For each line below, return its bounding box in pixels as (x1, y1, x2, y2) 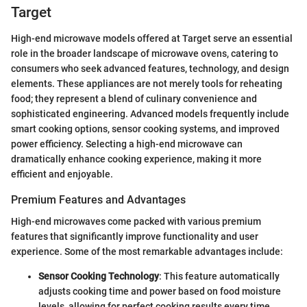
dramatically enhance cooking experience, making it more (11, 153, 262, 165)
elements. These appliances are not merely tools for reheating (11, 78, 282, 90)
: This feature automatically (159, 271, 280, 282)
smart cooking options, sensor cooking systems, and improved (11, 123, 280, 135)
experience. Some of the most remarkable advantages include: (11, 246, 283, 258)
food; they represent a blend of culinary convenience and (11, 93, 257, 105)
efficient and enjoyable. (11, 169, 113, 180)
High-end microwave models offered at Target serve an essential (11, 33, 293, 45)
